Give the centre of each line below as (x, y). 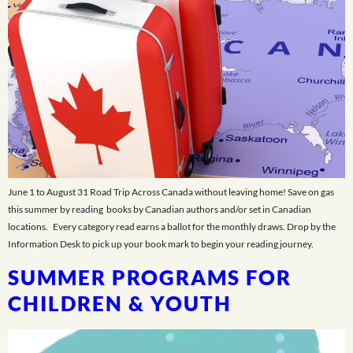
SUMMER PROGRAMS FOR (150, 277)
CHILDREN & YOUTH (120, 303)
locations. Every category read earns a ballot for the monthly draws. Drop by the (172, 227)
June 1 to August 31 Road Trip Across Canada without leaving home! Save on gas (171, 192)
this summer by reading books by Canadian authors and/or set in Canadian (160, 210)
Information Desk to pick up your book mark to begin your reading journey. (162, 244)
